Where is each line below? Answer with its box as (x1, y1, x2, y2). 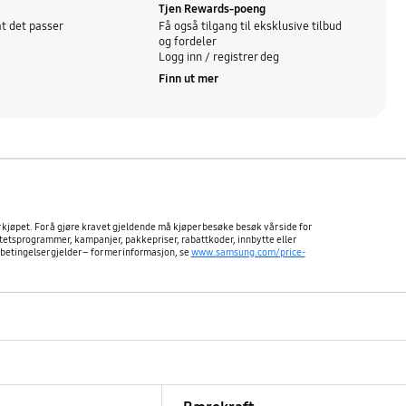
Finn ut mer (159, 72, 219, 87)
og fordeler (159, 34, 217, 49)
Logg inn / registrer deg (159, 49, 280, 64)
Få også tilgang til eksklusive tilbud (159, 18, 343, 34)
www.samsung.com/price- (190, 246, 305, 258)
